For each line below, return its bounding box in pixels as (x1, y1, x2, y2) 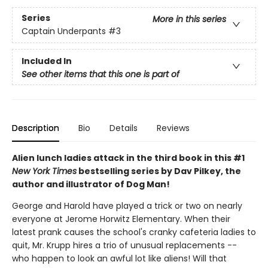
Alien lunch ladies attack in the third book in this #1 (12, 152, 245, 164)
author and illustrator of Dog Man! (12, 178, 170, 190)
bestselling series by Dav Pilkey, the (77, 165, 241, 177)
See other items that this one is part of (22, 68, 179, 80)
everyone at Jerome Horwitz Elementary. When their (12, 213, 230, 225)
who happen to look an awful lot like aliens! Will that (12, 252, 227, 264)
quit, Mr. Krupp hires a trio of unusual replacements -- (12, 239, 237, 251)
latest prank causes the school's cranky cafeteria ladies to (12, 226, 256, 238)
